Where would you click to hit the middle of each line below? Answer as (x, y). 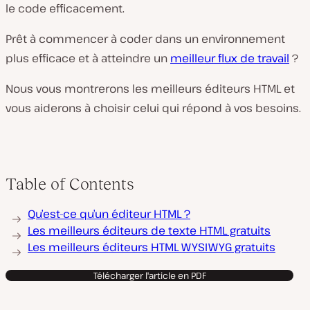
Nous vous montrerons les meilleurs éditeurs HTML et (150, 89)
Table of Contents (70, 184)
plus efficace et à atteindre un (88, 58)
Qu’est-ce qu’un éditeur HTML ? (109, 214)
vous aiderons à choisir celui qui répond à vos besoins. (153, 108)
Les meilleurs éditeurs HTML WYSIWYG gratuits (152, 247)
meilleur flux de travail (230, 58)
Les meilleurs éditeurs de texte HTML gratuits (149, 230)
